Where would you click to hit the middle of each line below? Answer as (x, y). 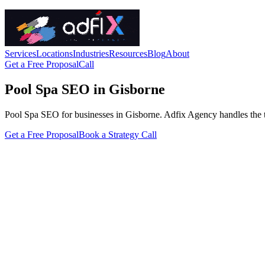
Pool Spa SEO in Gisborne (85, 89)
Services (20, 54)
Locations (54, 54)
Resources (128, 54)
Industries (91, 54)
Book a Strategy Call (118, 134)
